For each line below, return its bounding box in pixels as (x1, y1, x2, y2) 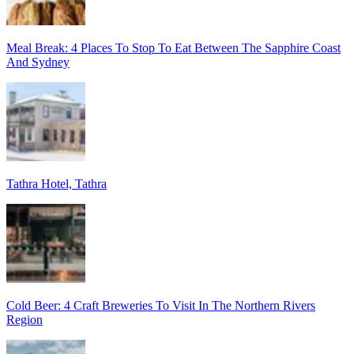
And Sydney (6, 55, 70, 69)
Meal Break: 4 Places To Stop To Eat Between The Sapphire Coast (6, 40, 341, 55)
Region (6, 312, 43, 326)
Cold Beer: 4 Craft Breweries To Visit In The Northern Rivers (6, 298, 315, 312)
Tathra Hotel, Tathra (6, 176, 107, 190)
